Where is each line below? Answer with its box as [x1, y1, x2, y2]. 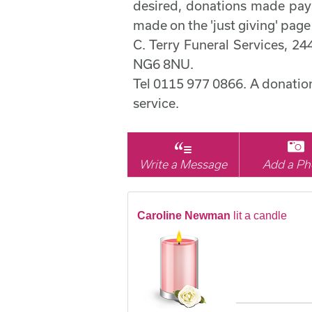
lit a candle [233, 210, 287, 222]
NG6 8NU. [133, 56, 194, 72]
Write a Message [139, 157, 228, 171]
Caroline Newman [137, 210, 231, 222]
